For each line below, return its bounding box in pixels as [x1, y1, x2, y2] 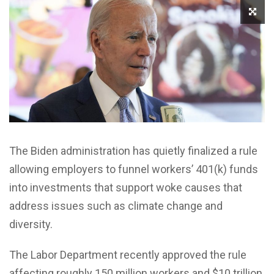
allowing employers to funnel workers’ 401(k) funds [9, 162, 258, 176]
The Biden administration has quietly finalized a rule [9, 144, 257, 157]
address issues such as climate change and [9, 199, 223, 212]
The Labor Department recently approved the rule [9, 248, 246, 261]
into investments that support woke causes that [9, 180, 242, 194]
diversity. [9, 217, 53, 231]
